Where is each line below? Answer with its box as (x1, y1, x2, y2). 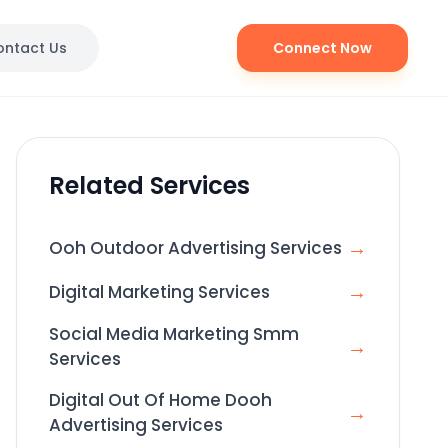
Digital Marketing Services (49, 279, 270, 304)
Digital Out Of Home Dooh (49, 388, 272, 412)
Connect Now (273, 38, 372, 58)
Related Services (49, 169, 250, 202)
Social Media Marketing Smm (49, 322, 299, 346)
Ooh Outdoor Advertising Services (49, 235, 342, 260)
